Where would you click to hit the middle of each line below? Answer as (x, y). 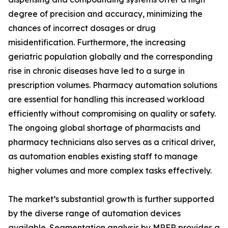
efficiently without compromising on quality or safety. (112, 114)
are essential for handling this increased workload (106, 99)
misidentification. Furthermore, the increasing (97, 42)
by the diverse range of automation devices (94, 213)
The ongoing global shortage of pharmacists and (104, 128)
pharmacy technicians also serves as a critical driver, (112, 142)
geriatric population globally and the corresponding (110, 57)
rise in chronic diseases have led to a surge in (96, 71)
